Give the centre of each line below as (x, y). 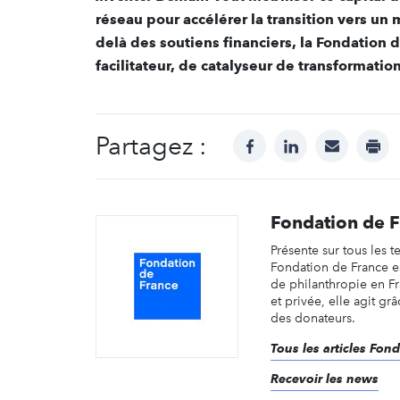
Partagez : (151, 146)
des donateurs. (320, 318)
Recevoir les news (325, 378)
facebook (280, 140)
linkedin (316, 140)
